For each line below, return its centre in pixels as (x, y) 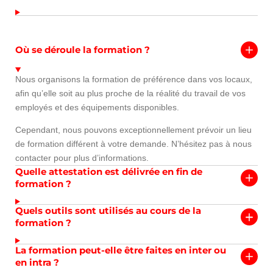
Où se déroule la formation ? (83, 49)
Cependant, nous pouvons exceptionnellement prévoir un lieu (133, 130)
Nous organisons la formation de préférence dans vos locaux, (134, 80)
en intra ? (37, 262)
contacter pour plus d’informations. (82, 158)
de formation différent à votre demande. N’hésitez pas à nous (133, 144)
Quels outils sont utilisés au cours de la (108, 211)
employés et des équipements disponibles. (97, 108)
